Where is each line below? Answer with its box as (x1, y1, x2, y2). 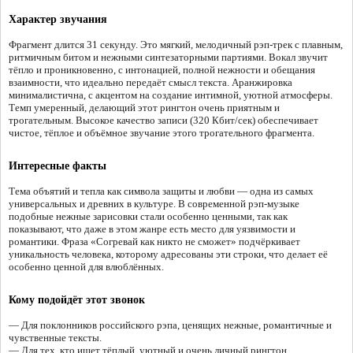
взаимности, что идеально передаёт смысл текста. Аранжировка (9, 76, 292, 89)
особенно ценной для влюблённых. (9, 261, 164, 273)
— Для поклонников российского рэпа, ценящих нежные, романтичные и (9, 319, 332, 332)
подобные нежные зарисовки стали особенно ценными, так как (9, 210, 288, 223)
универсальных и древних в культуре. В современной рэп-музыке (9, 198, 299, 210)
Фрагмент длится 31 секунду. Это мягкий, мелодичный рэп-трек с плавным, (9, 39, 343, 51)
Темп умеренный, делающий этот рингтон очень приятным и (9, 102, 280, 114)
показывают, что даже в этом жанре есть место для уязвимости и (9, 223, 295, 236)
